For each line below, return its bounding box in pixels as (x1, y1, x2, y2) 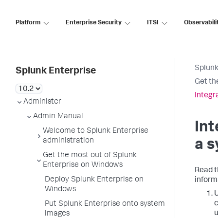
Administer (23, 98, 61, 106)
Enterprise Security (66, 19, 122, 26)
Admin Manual (33, 113, 83, 121)
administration (43, 137, 94, 145)
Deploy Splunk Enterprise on (45, 176, 144, 184)
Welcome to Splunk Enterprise (43, 127, 148, 135)
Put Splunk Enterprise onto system (45, 200, 165, 208)
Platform (16, 19, 40, 26)
